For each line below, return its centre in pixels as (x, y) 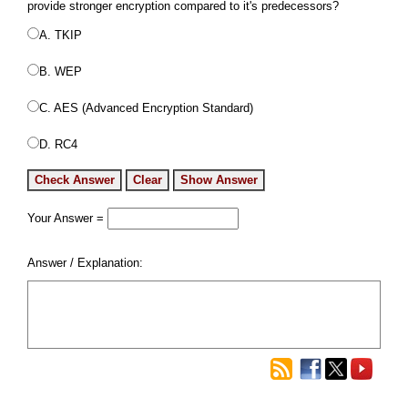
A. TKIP (61, 35)
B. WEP (61, 71)
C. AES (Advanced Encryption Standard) (146, 108)
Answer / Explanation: (85, 263)
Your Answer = (67, 218)
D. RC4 (58, 144)
